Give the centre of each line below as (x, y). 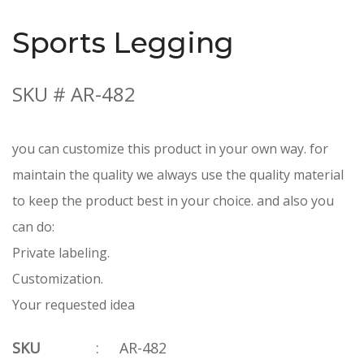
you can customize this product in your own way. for (170, 148)
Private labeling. (61, 252)
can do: (33, 226)
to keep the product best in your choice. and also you (173, 200)
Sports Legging (123, 42)
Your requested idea (74, 304)
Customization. (58, 278)
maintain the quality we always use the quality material (178, 174)
